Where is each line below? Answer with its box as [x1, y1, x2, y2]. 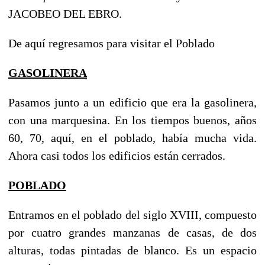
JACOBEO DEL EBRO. [8, 7, 122, 20]
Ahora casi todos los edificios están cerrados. [8, 148, 225, 162]
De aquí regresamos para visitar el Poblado [8, 36, 215, 50]
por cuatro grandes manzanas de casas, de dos [8, 225, 257, 239]
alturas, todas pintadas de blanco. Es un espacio [8, 243, 257, 257]
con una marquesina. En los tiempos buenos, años [8, 113, 257, 127]
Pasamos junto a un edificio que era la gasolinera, [8, 95, 257, 109]
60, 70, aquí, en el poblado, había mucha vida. [8, 131, 257, 144]
